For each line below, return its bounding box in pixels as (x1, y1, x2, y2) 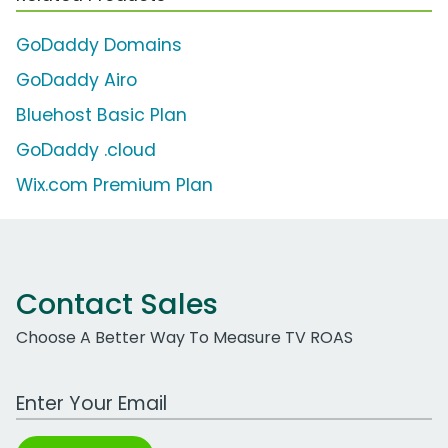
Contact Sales (16, 284, 218, 325)
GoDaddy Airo (16, 68, 137, 93)
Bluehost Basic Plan (16, 103, 187, 128)
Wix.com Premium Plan (16, 173, 213, 198)
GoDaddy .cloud (16, 138, 156, 163)
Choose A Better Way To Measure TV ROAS (16, 326, 353, 350)
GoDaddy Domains (16, 33, 182, 58)
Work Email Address (15, 381, 171, 405)
